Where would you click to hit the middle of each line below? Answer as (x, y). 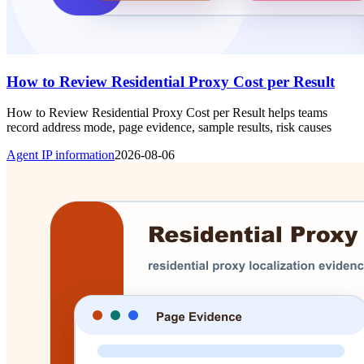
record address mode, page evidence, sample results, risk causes (169, 128)
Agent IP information (61, 155)
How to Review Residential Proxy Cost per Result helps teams (167, 113)
